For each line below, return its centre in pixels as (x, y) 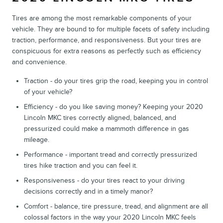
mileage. (37, 139)
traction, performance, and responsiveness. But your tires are (107, 40)
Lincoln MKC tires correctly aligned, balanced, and (100, 117)
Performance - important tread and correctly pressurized (111, 154)
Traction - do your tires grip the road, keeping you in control (116, 81)
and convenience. (39, 62)
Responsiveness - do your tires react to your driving (104, 180)
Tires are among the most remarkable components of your (102, 18)
